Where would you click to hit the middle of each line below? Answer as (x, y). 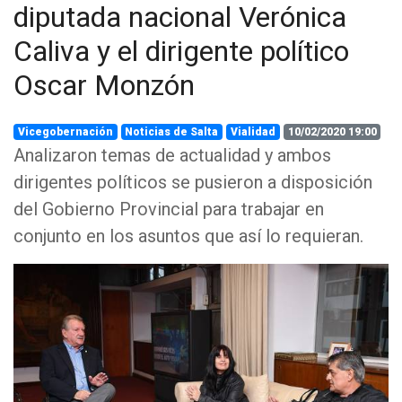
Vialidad (253, 132)
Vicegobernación (65, 132)
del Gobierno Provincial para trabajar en (169, 209)
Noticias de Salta (172, 132)
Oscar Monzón (104, 85)
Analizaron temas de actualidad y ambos (172, 155)
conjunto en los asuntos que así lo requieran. (188, 236)
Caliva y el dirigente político (181, 51)
